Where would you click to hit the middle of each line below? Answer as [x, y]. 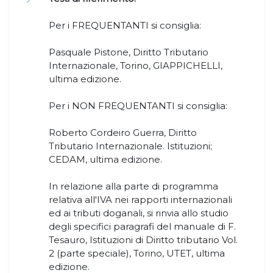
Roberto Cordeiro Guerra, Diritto [123, 133]
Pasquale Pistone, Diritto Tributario [129, 52]
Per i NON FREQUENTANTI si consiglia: [138, 106]
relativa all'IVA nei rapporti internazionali [140, 200]
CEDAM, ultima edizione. [105, 160]
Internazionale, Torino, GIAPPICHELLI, [136, 66]
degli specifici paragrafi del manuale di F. [142, 227]
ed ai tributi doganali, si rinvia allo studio [139, 213]
